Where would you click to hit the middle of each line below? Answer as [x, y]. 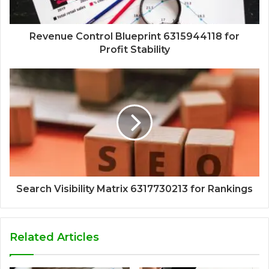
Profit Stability [134, 49]
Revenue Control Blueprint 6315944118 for [134, 36]
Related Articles [54, 237]
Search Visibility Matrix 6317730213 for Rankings [134, 189]
